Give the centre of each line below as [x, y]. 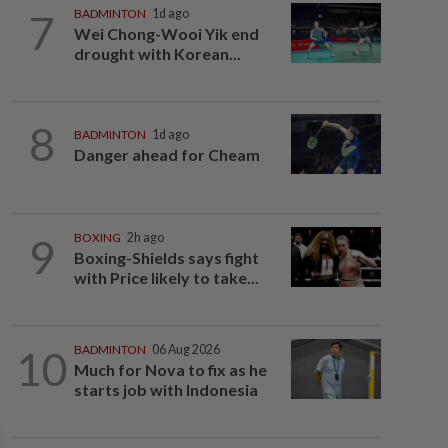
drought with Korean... [157, 53]
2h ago [145, 237]
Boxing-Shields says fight [166, 257]
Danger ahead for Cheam [166, 155]
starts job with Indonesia [165, 389]
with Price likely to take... [166, 277]
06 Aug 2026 [185, 349]
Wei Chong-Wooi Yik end [166, 33]
